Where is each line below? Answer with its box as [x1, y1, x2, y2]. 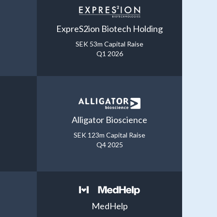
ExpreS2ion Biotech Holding [56, 23, 163, 34]
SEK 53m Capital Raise [76, 39, 143, 48]
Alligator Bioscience [72, 114, 147, 125]
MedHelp [91, 201, 128, 212]
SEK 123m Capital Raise [74, 131, 145, 139]
